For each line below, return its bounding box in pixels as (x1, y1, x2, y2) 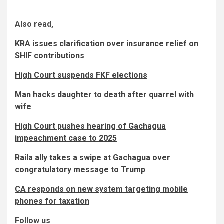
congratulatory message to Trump (15, 164, 145, 174)
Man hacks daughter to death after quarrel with (15, 89, 194, 99)
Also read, (15, 19, 53, 29)
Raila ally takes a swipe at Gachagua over (15, 152, 170, 162)
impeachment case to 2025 (15, 133, 117, 143)
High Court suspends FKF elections (15, 70, 147, 80)
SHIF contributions (15, 50, 84, 60)
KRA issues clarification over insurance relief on (15, 38, 198, 48)
